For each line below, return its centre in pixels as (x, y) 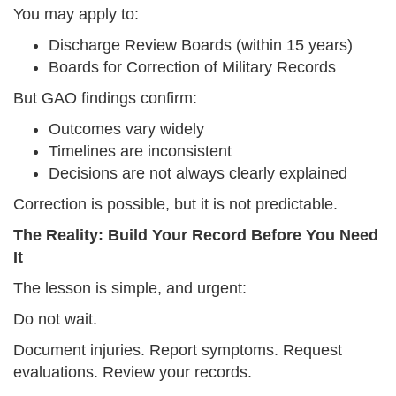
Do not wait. (55, 320)
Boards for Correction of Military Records (192, 68)
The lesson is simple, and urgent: (130, 289)
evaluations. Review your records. (133, 373)
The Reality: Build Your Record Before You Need (196, 236)
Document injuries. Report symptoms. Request (178, 350)
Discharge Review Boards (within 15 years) (201, 46)
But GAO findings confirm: (105, 99)
